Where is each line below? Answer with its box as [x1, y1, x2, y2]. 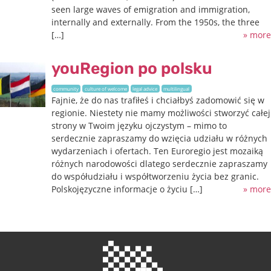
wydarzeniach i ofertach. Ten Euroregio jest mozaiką [51, 145, 263, 157]
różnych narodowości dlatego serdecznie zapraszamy [51, 157, 267, 169]
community [53, 85, 79, 92]
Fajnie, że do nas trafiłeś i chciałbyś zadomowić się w [51, 94, 264, 106]
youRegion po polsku [51, 58, 212, 78]
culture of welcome [84, 85, 127, 92]
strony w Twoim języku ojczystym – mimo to [51, 119, 227, 131]
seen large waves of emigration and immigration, [51, 3, 250, 15]
